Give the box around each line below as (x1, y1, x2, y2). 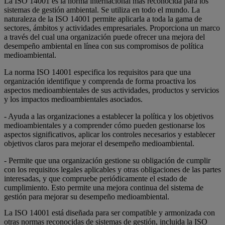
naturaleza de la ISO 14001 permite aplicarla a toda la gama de (4, 15, 202, 24)
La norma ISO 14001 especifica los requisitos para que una (4, 68, 191, 77)
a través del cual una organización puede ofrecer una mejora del (4, 33, 205, 42)
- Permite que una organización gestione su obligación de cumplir (4, 156, 210, 165)
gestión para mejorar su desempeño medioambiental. (4, 192, 169, 201)
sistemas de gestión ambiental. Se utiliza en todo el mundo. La (4, 6, 200, 15)
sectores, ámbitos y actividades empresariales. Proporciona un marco (4, 24, 220, 33)
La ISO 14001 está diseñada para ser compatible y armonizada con (4, 208, 215, 217)
